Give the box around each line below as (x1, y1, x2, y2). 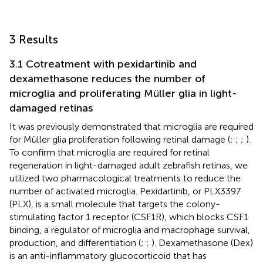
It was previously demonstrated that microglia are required (9, 120, 254, 132)
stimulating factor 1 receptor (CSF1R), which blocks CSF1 (9, 211, 248, 222)
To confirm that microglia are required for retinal (9, 146, 210, 158)
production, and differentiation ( (9, 237, 141, 248)
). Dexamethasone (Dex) (151, 237, 253, 248)
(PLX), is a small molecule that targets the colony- (9, 198, 220, 210)
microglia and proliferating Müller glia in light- (9, 86, 237, 100)
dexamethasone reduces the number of (9, 72, 205, 85)
